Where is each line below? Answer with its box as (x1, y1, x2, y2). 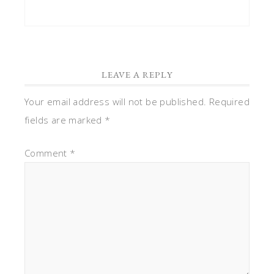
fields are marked (24, 114, 105, 127)
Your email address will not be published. (24, 95, 207, 108)
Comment (24, 147, 70, 160)
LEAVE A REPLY (101, 68, 173, 81)
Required (209, 95, 250, 108)
